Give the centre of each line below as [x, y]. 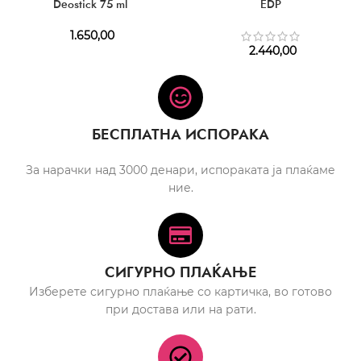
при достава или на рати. [180, 309]
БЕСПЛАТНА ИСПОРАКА [180, 134]
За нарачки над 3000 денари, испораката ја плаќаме [180, 170]
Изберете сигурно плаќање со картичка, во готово [180, 291]
